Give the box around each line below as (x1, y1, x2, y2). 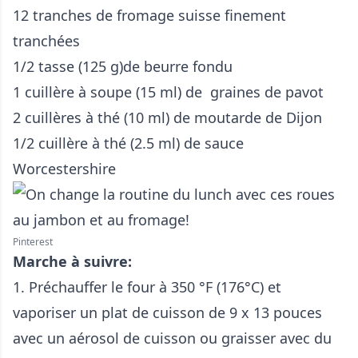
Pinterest (13, 235, 53, 249)
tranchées (13, 31, 80, 50)
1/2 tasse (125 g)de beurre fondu (13, 57, 233, 76)
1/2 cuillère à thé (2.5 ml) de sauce (13, 133, 244, 153)
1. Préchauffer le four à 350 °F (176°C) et (13, 277, 281, 296)
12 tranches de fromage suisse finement (13, 6, 286, 25)
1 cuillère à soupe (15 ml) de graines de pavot (13, 82, 324, 101)
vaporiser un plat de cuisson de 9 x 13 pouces (13, 303, 322, 322)
